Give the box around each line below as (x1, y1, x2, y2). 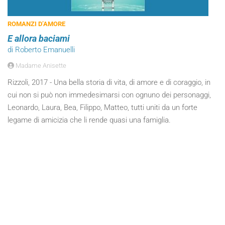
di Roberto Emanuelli (8, 45, 75, 54)
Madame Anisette (14, 62, 66, 69)
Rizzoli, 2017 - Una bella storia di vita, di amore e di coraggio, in (8, 78, 210, 87)
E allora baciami (8, 33, 70, 44)
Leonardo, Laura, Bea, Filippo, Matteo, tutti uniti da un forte (8, 103, 197, 112)
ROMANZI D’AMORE (8, 20, 65, 28)
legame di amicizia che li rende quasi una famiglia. (8, 116, 171, 125)
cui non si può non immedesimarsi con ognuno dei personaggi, (8, 90, 211, 99)
